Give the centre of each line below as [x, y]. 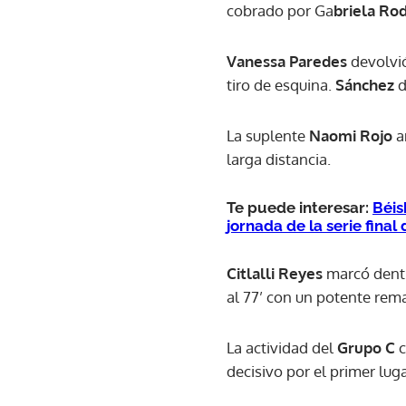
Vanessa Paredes [287, 61]
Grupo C [366, 347]
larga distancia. [279, 159]
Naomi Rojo [353, 135]
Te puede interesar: [300, 207]
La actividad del [282, 347]
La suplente [268, 135]
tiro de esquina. [281, 84]
